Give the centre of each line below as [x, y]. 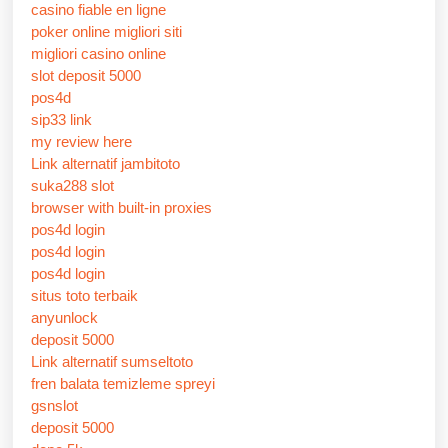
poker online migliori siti [106, 31]
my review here [81, 141]
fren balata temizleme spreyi [123, 383]
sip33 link [61, 119]
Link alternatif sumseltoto [112, 361]
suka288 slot [72, 185]
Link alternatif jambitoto [105, 163]
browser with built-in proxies [121, 207]
